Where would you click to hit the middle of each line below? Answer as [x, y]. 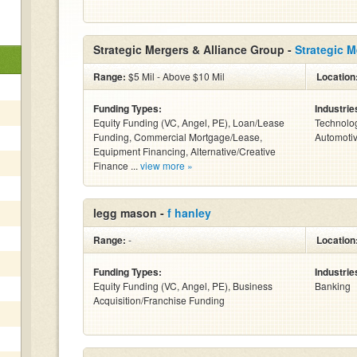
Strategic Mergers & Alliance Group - [194, 49]
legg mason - [130, 213]
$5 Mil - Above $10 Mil [175, 76]
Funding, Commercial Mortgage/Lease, [178, 137]
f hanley [189, 213]
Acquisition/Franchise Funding [159, 300]
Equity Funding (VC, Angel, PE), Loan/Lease [189, 122]
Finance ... [117, 165]
